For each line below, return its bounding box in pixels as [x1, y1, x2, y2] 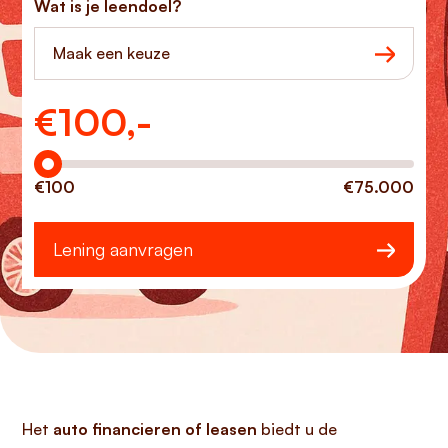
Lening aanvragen [53, 238, 193, 260]
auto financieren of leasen [53, 419, 257, 439]
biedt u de [257, 419, 337, 439]
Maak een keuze [53, 43, 170, 63]
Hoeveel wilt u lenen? [33, 103, 190, 123]
